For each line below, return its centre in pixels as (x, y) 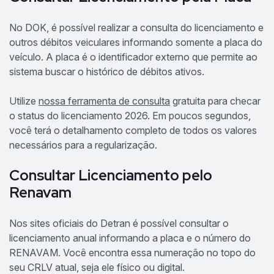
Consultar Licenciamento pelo (111, 175)
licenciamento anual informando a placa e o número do (130, 238)
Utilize (24, 101)
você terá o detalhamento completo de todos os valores (133, 130)
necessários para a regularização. (83, 145)
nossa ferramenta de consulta (104, 101)
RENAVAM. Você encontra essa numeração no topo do (132, 252)
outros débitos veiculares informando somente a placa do (136, 42)
